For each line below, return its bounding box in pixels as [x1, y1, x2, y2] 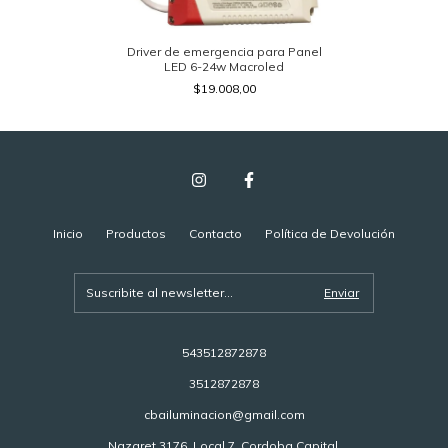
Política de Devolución [265, 225, 395, 241]
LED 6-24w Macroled [164, 58, 284, 74]
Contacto [189, 225, 242, 241]
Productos [106, 225, 166, 241]
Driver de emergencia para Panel [126, 43, 322, 59]
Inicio [53, 225, 83, 241]
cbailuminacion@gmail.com [143, 406, 305, 422]
